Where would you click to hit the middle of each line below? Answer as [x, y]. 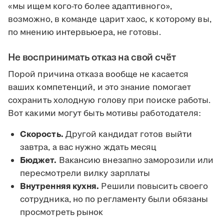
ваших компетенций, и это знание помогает [100, 88]
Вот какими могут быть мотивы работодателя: [105, 114]
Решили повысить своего [154, 187]
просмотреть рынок [62, 213]
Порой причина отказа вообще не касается [98, 75]
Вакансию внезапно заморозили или [135, 161]
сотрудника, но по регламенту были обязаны [114, 200]
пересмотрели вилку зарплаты [85, 174]
